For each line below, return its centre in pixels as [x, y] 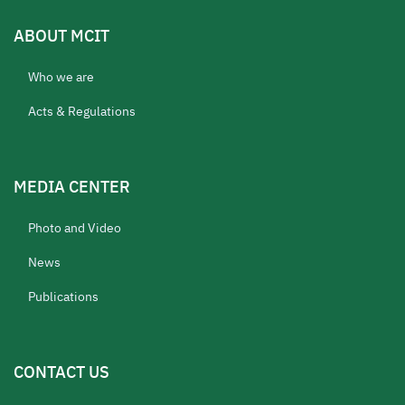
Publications [63, 297]
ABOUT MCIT [61, 35]
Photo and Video [75, 228]
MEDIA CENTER [72, 186]
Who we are [61, 77]
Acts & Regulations [82, 111]
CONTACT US [61, 372]
